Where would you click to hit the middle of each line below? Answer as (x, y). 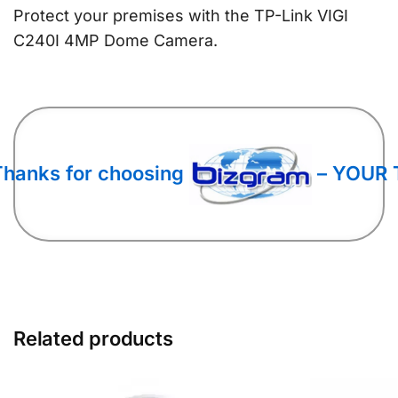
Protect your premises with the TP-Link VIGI (181, 16)
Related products (93, 339)
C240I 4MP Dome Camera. (115, 41)
